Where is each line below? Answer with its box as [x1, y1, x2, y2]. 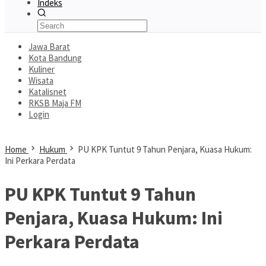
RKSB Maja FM [28, 97, 81, 109]
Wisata [28, 75, 53, 86]
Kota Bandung [28, 52, 82, 64]
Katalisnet [28, 86, 66, 97]
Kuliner [28, 64, 55, 75]
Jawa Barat [28, 41, 70, 52]
